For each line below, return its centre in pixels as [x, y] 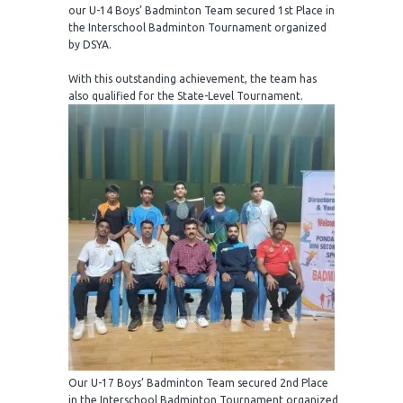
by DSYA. [90, 45]
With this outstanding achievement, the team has [193, 79]
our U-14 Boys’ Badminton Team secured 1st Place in [201, 11]
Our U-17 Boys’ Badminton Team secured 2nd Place [198, 383]
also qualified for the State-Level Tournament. [186, 96]
